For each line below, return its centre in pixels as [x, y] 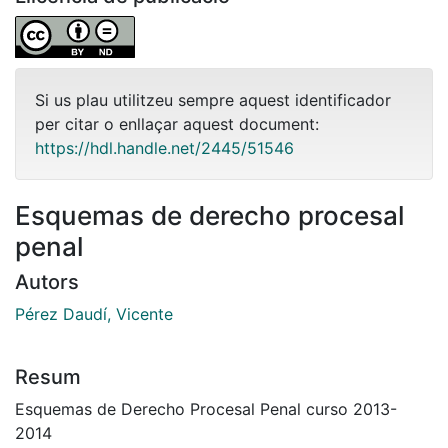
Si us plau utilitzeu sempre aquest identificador [213, 99]
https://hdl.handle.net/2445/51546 [164, 147]
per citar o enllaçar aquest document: [177, 123]
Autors [47, 281]
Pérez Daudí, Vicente [94, 313]
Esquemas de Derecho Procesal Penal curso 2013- [206, 408]
